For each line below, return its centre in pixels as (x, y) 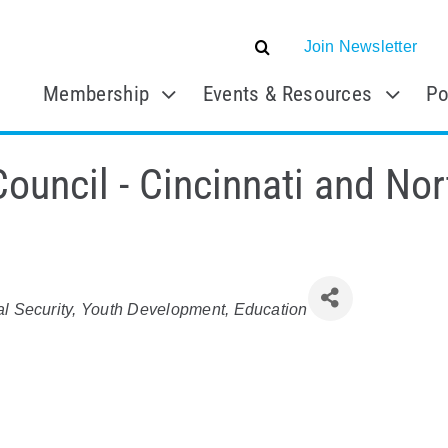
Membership (96, 94)
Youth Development (153, 310)
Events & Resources (287, 94)
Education (270, 310)
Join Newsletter (360, 47)
